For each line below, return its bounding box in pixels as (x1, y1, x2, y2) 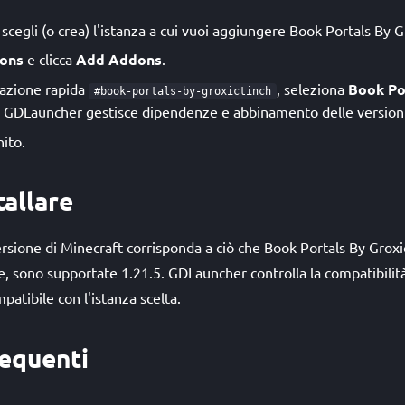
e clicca (24, 50, 76, 68)
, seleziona (277, 80, 348, 98)
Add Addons (76, 50, 162, 69)
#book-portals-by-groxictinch (94, 85, 271, 98)
